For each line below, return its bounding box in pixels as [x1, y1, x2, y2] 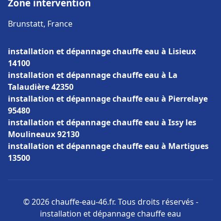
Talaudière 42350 [8, 81, 74, 92]
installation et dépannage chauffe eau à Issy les [8, 117, 196, 128]
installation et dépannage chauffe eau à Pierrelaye [8, 93, 208, 104]
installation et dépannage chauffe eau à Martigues [8, 141, 209, 151]
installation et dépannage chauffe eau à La [8, 70, 178, 80]
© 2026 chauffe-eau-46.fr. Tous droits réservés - [23, 196, 198, 207]
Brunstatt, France [8, 18, 73, 29]
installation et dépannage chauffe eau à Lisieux [8, 46, 196, 57]
